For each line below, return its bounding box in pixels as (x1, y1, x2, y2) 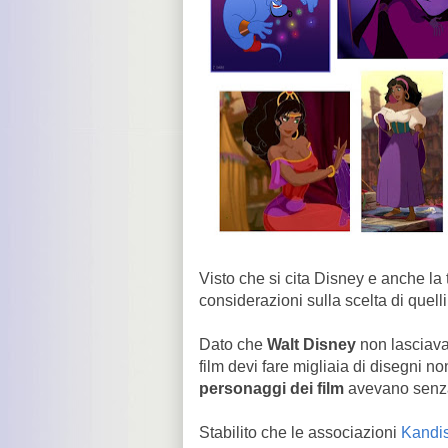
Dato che (199, 336, 267, 353)
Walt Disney (267, 336, 360, 353)
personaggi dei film (199, 380, 344, 397)
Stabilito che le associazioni (199, 424, 401, 441)
